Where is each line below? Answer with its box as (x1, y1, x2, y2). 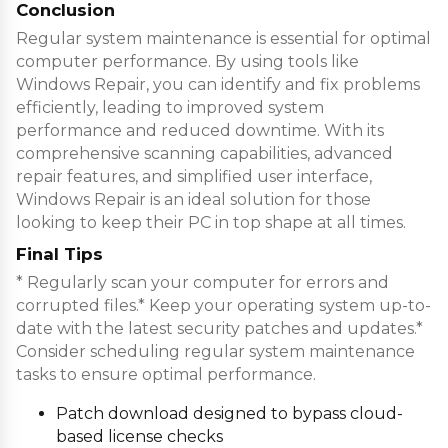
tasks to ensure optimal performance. (16, 365, 316, 385)
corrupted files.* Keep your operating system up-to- (16, 296, 431, 316)
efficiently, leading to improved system (16, 97, 324, 117)
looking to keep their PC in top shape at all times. (16, 212, 406, 232)
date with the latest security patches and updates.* (16, 319, 423, 339)
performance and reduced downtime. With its (16, 120, 384, 140)
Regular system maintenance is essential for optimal (16, 28, 431, 48)
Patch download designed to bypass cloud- (56, 404, 403, 424)
